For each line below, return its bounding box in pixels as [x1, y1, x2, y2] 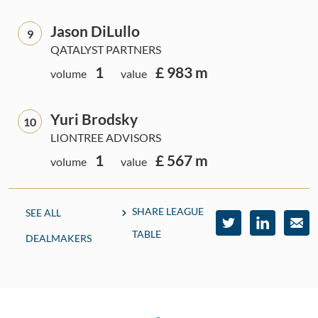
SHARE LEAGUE [132, 205, 204, 217]
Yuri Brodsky [50, 110, 138, 128]
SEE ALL [26, 207, 61, 219]
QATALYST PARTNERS [50, 43, 161, 56]
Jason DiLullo [50, 22, 140, 40]
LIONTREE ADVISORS [50, 131, 161, 144]
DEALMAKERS [26, 232, 92, 244]
